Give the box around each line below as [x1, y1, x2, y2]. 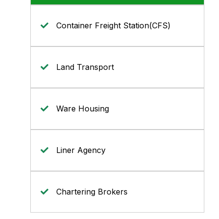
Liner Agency [56, 145, 106, 155]
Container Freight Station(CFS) [56, 21, 171, 30]
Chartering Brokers [56, 187, 128, 197]
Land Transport [56, 62, 114, 72]
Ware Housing [56, 104, 109, 113]
